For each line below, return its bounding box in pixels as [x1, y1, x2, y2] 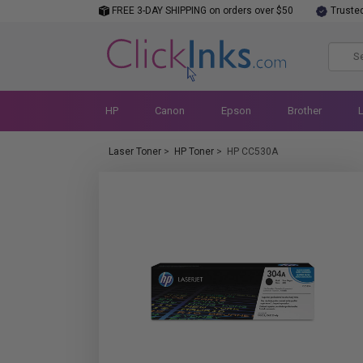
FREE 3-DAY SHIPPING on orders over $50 [109, 5, 293, 16]
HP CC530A [227, 146, 278, 157]
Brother [287, 105, 322, 117]
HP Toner [174, 146, 214, 157]
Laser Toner [109, 146, 161, 157]
